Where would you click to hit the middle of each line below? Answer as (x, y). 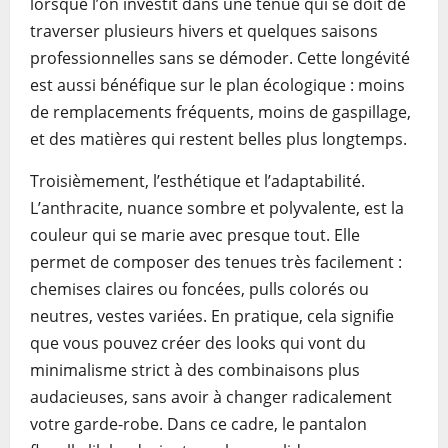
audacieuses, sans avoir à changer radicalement (211, 397)
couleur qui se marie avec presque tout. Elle (195, 235)
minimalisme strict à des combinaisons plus (195, 370)
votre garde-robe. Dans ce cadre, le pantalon (198, 424)
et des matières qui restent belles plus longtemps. (218, 139)
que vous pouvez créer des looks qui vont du (198, 343)
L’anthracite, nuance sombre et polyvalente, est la (217, 208)
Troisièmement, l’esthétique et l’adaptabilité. (197, 181)
